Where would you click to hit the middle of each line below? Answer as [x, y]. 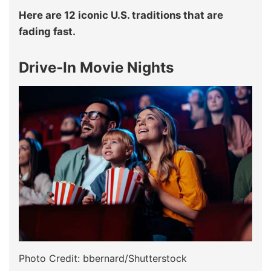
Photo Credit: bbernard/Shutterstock [103, 259]
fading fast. [47, 31]
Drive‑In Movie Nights [96, 67]
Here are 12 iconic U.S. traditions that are [121, 15]
